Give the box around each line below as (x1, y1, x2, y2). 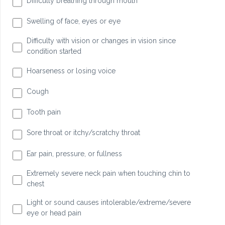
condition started (26, 47, 81, 55)
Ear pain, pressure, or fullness (26, 149, 122, 158)
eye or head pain (26, 208, 81, 217)
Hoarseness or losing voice (26, 66, 116, 75)
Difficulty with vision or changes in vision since (26, 36, 176, 45)
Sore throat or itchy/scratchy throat (26, 129, 140, 137)
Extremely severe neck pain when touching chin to (26, 169, 190, 177)
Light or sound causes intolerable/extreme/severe (26, 198, 191, 206)
